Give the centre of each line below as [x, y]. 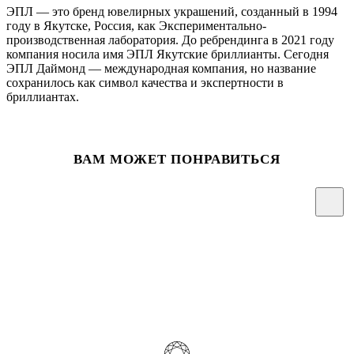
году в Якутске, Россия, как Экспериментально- [136, 25]
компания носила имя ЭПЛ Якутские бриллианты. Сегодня [168, 54]
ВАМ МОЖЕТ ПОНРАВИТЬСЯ [177, 159]
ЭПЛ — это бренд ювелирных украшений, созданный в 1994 [172, 11]
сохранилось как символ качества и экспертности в [145, 82]
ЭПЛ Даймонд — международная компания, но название [161, 68]
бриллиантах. [43, 96]
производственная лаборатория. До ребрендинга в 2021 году [170, 40]
